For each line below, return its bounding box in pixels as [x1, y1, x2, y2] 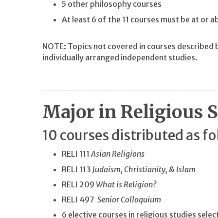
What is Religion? [96, 179, 158, 189]
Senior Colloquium [97, 194, 161, 204]
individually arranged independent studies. [42, 53, 198, 63]
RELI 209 [62, 179, 96, 189]
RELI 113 [62, 164, 92, 174]
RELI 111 [62, 149, 91, 159]
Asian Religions [91, 149, 145, 159]
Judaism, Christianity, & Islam [92, 164, 197, 174]
